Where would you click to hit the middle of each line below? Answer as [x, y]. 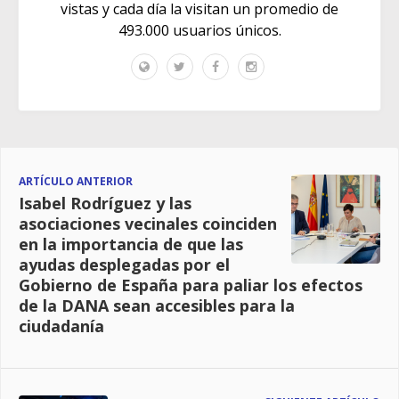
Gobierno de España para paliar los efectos [191, 285]
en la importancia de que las [131, 244]
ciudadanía [61, 326]
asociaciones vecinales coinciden [148, 223]
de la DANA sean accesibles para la [157, 305]
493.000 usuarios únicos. [199, 30]
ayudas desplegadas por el [124, 264]
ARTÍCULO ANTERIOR [76, 181]
